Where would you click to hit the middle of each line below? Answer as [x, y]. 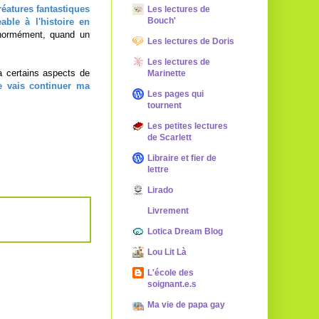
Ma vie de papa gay [186, 305]
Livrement [168, 211]
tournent [164, 105]
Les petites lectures [188, 126]
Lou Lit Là [167, 252]
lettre [158, 169]
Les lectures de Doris [191, 41]
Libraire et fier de [182, 158]
